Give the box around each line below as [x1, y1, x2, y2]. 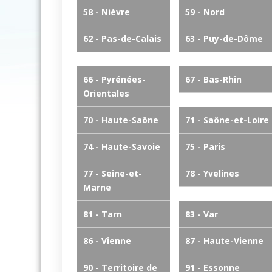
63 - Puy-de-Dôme [185, 33, 263, 44]
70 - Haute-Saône [83, 114, 158, 126]
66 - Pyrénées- [83, 73, 146, 85]
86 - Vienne [83, 235, 131, 246]
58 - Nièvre [83, 6, 130, 18]
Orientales [83, 87, 129, 99]
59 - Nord [185, 6, 225, 18]
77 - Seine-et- [83, 168, 142, 179]
